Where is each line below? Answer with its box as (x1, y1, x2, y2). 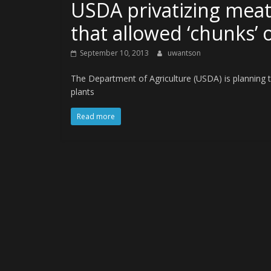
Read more (77, 111, 115, 122)
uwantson (168, 48, 201, 58)
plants (71, 86, 94, 97)
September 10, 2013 (80, 48, 149, 58)
